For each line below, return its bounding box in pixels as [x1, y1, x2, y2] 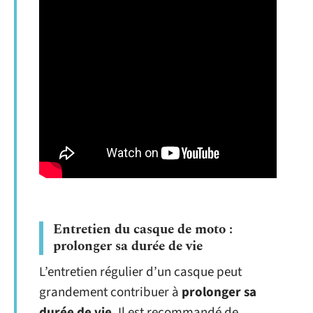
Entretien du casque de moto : [53, 219, 233, 240]
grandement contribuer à [39, 282, 182, 302]
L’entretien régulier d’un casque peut [39, 262, 242, 282]
